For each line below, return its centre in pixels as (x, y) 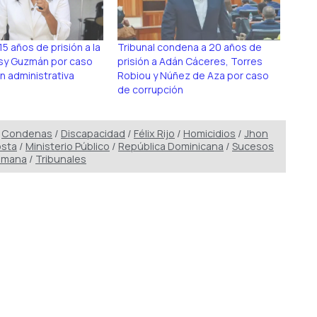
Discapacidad (93, 134)
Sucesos (253, 146)
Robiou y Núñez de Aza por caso (193, 75)
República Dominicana (171, 146)
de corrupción (150, 89)
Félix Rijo (154, 134)
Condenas (27, 134)
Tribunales (61, 159)
